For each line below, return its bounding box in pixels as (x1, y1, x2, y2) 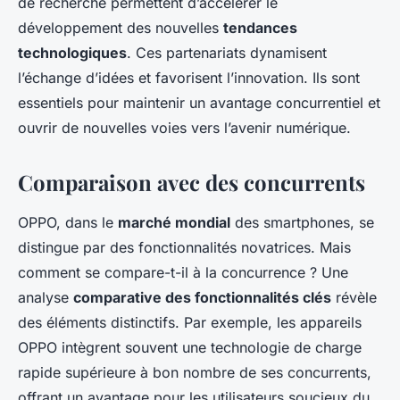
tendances (223, 18, 297, 37)
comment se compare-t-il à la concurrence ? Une (18, 262, 348, 281)
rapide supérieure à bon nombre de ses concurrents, (18, 362, 371, 381)
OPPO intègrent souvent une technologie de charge (18, 337, 362, 356)
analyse (18, 287, 73, 306)
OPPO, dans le (18, 212, 118, 231)
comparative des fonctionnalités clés (73, 287, 331, 306)
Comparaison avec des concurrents (18, 167, 365, 196)
